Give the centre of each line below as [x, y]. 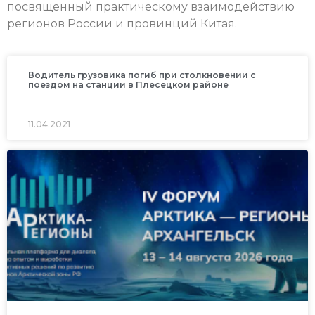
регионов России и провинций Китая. [122, 23]
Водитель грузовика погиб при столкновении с [142, 75]
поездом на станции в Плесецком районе [128, 85]
